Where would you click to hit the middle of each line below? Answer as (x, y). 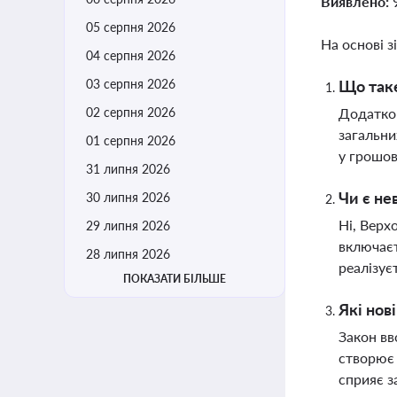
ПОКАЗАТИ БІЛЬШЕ (175, 279)
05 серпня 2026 (131, 27)
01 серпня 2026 (131, 140)
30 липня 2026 (128, 197)
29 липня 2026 (128, 226)
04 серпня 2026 (131, 55)
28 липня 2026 (128, 254)
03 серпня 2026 (131, 84)
